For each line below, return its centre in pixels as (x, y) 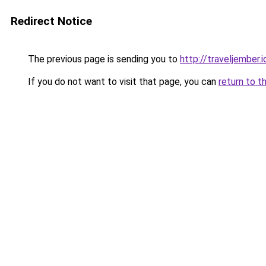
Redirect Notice (51, 21)
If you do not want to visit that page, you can (122, 82)
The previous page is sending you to (103, 59)
